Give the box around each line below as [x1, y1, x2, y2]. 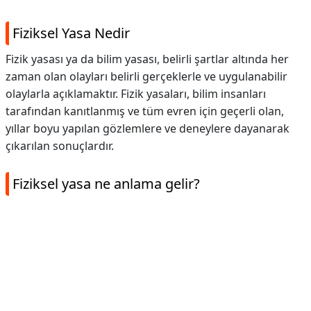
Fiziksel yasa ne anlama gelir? [12, 174, 200, 193]
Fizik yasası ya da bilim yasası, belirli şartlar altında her [6, 51, 289, 67]
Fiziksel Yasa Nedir [12, 24, 130, 42]
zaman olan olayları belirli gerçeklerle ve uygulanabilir [6, 69, 287, 84]
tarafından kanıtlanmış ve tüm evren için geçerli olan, [6, 103, 284, 119]
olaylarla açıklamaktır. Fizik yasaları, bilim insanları [6, 86, 266, 101]
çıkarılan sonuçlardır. [6, 138, 114, 153]
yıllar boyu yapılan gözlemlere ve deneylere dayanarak [6, 121, 289, 136]
